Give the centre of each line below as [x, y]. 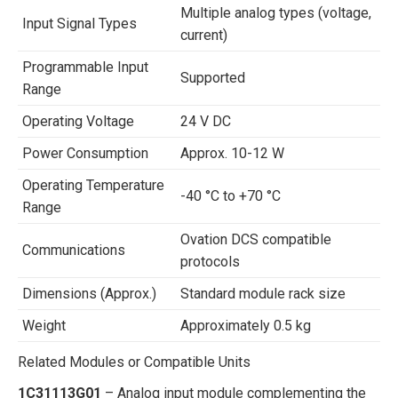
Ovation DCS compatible [256, 239]
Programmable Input [85, 67]
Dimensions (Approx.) [89, 294]
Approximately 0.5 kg [246, 326]
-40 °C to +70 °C [231, 196]
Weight [44, 326]
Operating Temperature [93, 185]
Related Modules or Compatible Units [134, 362]
